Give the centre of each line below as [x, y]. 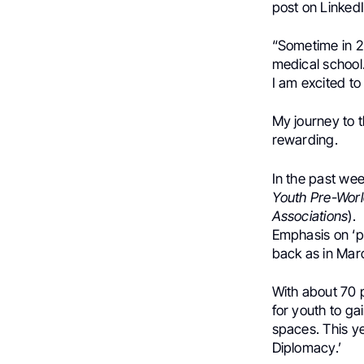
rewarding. [305, 140]
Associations [310, 216]
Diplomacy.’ [307, 347]
